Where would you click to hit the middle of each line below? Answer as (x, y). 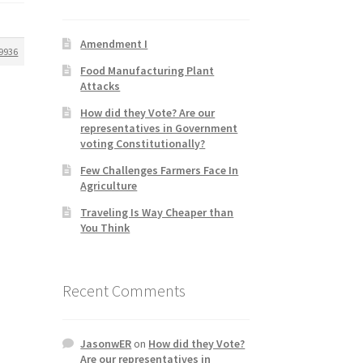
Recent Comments (124, 290)
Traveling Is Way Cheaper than (157, 212)
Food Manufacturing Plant (147, 70)
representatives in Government (159, 128)
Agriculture (109, 185)
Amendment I (114, 43)
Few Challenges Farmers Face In (160, 170)
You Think (105, 227)
